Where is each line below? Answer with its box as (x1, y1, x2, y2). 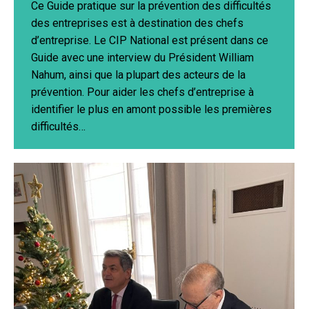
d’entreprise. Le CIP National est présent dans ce (31, 34, 268, 48)
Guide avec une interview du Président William (31, 51, 254, 65)
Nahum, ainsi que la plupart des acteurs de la (31, 68, 246, 82)
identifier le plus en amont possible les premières (31, 103, 272, 117)
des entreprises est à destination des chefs (31, 17, 243, 30)
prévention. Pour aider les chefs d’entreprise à (31, 86, 254, 99)
